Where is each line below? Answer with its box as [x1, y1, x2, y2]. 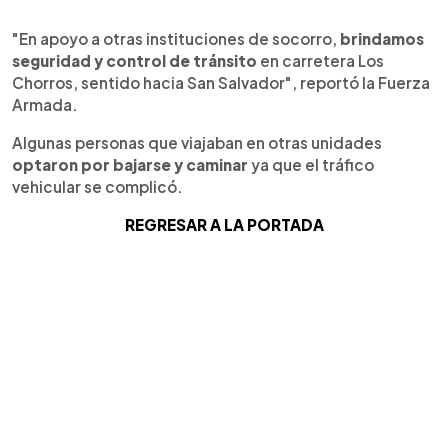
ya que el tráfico [248, 154, 374, 174]
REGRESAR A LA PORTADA [124, 214, 324, 234]
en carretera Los [257, 50, 384, 70]
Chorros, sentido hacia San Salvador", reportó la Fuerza [12, 72, 430, 92]
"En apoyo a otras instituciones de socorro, [12, 28, 340, 48]
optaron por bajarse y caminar [12, 154, 248, 174]
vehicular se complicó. [12, 176, 183, 196]
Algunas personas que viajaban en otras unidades [12, 132, 382, 152]
